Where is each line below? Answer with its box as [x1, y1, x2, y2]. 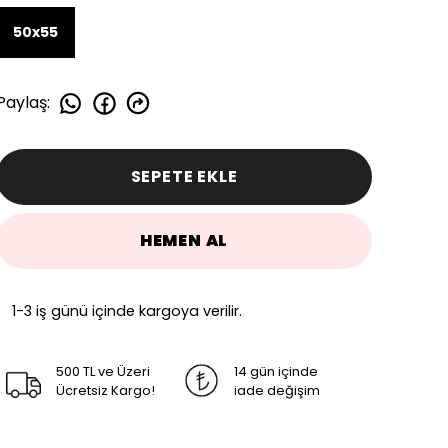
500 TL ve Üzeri [56, 361, 150, 381]
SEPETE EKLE [130, 164, 238, 188]
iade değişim [234, 380, 320, 400]
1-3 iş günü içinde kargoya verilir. [12, 300, 242, 321]
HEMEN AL [139, 228, 229, 252]
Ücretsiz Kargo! [56, 380, 155, 400]
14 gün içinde [234, 361, 318, 381]
